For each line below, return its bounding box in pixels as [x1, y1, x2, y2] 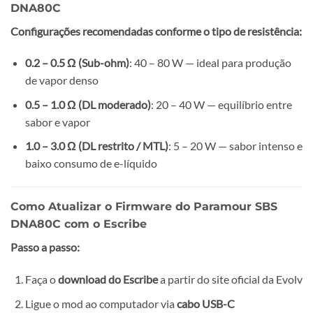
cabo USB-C [176, 296, 235, 310]
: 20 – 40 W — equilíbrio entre [150, 97, 292, 111]
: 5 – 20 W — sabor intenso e [168, 139, 303, 153]
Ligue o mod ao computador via [24, 296, 177, 310]
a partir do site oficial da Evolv [157, 272, 303, 286]
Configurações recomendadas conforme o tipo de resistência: [10, 24, 302, 38]
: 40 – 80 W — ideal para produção [129, 56, 291, 70]
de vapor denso [24, 73, 99, 87]
